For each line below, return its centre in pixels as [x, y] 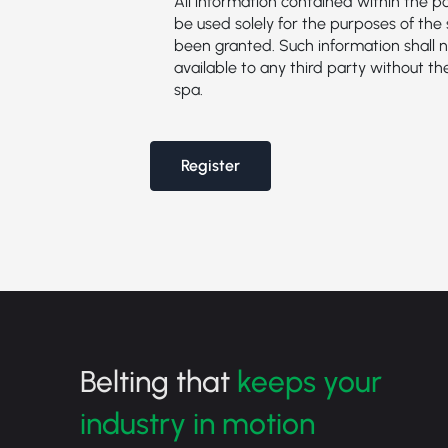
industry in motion [197, 423]
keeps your [309, 381]
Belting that [158, 381]
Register [210, 165]
